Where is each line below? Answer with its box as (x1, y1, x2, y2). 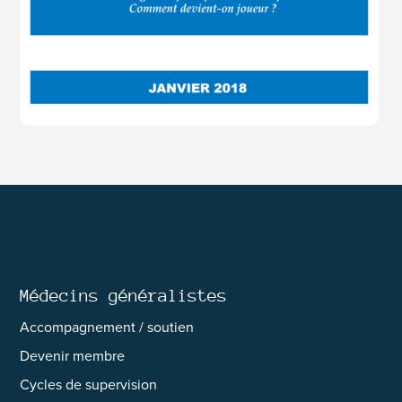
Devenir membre (20, 345, 126, 365)
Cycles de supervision (20, 374, 158, 394)
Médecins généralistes (20, 285, 228, 305)
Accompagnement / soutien (20, 317, 195, 336)
